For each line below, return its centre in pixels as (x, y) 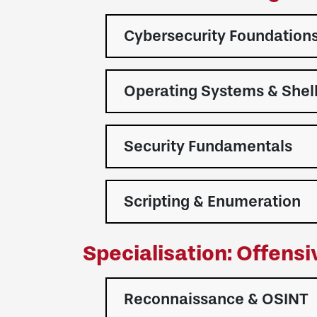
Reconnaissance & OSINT (216, 299)
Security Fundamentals (208, 146)
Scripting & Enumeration (212, 202)
